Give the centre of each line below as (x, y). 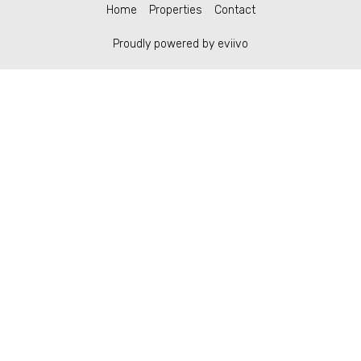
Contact (234, 10)
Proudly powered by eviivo (180, 44)
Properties (175, 10)
